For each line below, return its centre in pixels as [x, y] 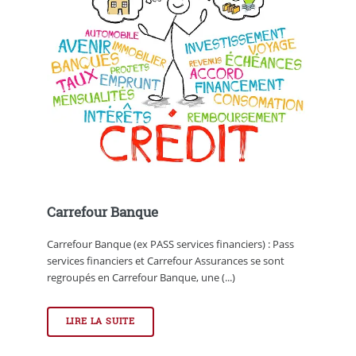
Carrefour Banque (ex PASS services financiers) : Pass [170, 244]
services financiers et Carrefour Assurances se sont [165, 260]
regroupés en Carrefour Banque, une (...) [141, 277]
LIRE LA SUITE [101, 321]
